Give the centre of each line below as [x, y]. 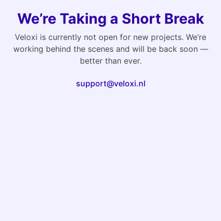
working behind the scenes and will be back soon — [110, 49]
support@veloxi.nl [110, 84]
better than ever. [110, 61]
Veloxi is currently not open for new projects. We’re [110, 37]
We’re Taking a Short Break [110, 19]
